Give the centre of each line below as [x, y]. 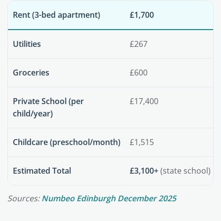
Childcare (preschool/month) [67, 142]
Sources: [24, 198]
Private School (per [48, 101]
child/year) [33, 113]
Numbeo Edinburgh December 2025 [109, 198]
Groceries [31, 73]
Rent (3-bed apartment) [56, 15]
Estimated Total [42, 171]
